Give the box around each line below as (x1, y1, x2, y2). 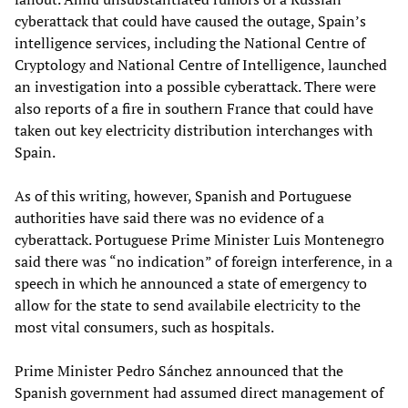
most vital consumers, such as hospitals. (15, 316, 274, 337)
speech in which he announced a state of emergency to (15, 272, 367, 293)
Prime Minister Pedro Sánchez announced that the (15, 360, 343, 381)
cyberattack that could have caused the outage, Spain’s (15, 10, 366, 31)
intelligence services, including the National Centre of (15, 32, 365, 53)
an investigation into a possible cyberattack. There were (15, 76, 376, 97)
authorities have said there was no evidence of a (15, 207, 324, 228)
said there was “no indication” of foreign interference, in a (15, 250, 393, 271)
